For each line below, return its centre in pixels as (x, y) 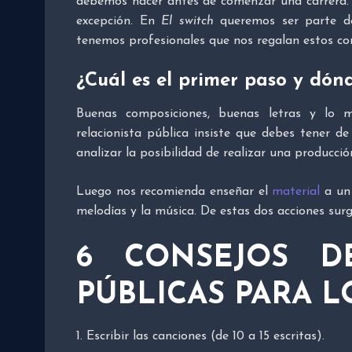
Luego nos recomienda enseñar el (174, 191)
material (296, 191)
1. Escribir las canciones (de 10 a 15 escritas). (200, 336)
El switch (187, 21)
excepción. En (119, 21)
